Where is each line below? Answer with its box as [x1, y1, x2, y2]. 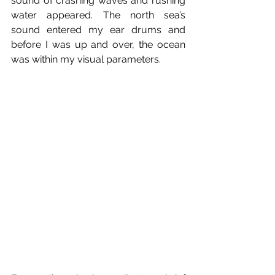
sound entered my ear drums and [11, 23, 185, 36]
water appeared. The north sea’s [11, 9, 185, 21]
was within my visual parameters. [11, 53, 161, 65]
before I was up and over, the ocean [11, 38, 185, 50]
